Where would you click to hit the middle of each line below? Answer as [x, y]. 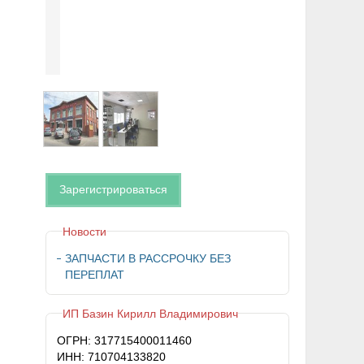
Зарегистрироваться [113, 190]
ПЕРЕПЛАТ [95, 275]
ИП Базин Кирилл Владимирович [150, 313]
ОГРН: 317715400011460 [125, 341]
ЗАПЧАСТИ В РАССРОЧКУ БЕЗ [148, 259]
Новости [84, 231]
